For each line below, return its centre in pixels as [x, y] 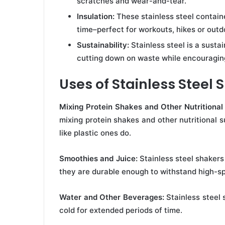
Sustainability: [103, 45]
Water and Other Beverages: [112, 197]
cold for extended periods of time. [121, 210]
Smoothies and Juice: [98, 158]
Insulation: [96, 17]
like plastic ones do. [95, 133]
